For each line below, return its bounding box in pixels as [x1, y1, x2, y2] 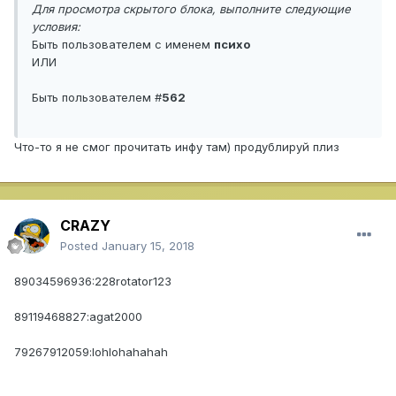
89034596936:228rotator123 [14, 274, 171, 289]
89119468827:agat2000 [14, 309, 142, 324]
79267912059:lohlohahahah [14, 345, 168, 360]
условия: [32, 19, 80, 34]
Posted [60, 239, 102, 254]
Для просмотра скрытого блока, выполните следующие [32, 2, 351, 17]
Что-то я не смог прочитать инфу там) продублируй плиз [14, 140, 339, 155]
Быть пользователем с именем [32, 37, 214, 52]
